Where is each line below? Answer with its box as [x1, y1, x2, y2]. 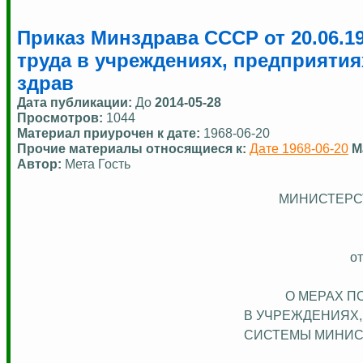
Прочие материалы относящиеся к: [17, 140, 250, 156]
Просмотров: [17, 109, 106, 125]
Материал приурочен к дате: [17, 125, 203, 140]
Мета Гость [65, 156, 130, 171]
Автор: [17, 156, 62, 171]
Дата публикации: [17, 94, 135, 109]
